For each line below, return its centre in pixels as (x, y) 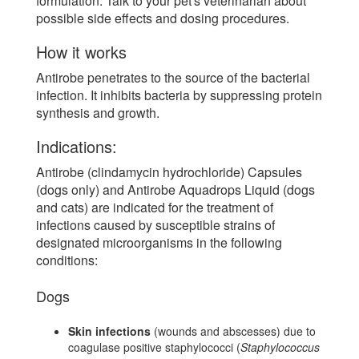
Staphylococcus (280, 347)
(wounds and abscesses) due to (233, 331)
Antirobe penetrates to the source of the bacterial (173, 78)
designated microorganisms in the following (159, 243)
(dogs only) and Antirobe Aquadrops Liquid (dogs (175, 190)
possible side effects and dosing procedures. (163, 18)
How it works (81, 52)
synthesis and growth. (98, 113)
